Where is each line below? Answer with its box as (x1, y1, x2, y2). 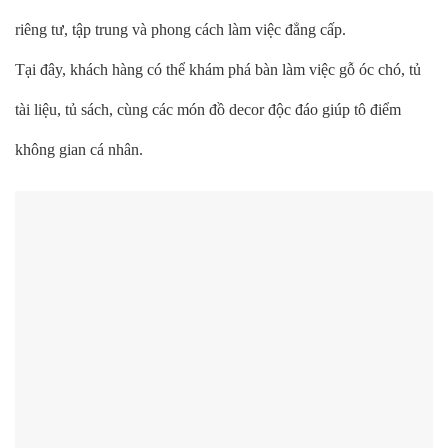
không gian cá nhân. (15, 141, 143, 159)
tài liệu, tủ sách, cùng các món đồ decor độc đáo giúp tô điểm (15, 101, 401, 119)
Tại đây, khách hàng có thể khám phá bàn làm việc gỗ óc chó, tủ (15, 61, 421, 79)
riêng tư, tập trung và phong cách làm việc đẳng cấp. (15, 21, 346, 39)
